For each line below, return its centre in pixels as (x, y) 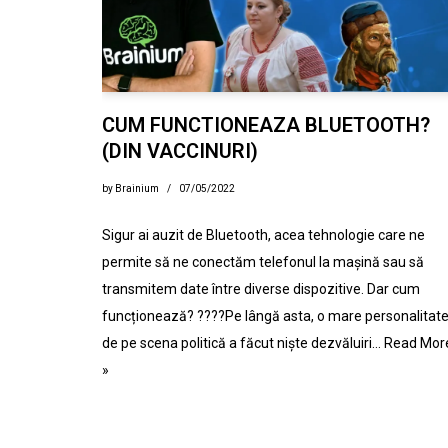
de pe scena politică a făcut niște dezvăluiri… (243, 343)
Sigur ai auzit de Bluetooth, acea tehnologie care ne (263, 235)
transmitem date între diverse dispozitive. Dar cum (261, 289)
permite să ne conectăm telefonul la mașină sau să (263, 262)
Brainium (137, 189)
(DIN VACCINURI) (180, 151)
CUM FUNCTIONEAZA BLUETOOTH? (266, 125)
